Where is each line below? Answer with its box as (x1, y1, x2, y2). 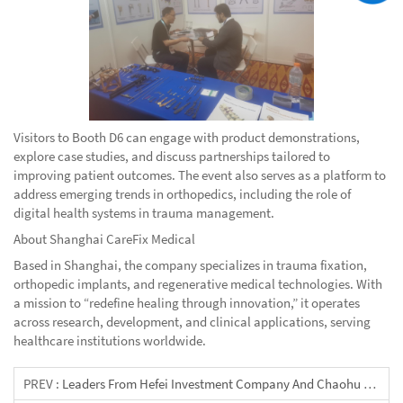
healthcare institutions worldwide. (13, 331, 206, 349)
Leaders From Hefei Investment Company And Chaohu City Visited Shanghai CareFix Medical (62, 374, 363, 392)
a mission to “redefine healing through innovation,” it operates (13, 293, 360, 311)
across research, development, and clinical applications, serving (13, 312, 371, 330)
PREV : (23, 374, 62, 392)
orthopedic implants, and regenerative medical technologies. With (13, 274, 382, 292)
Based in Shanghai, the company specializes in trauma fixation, (13, 255, 367, 273)
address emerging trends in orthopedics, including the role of (13, 184, 351, 202)
